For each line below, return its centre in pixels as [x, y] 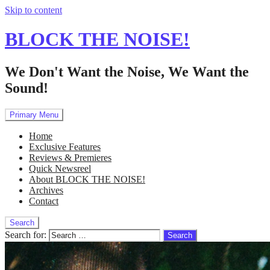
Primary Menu [34, 115]
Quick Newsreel [60, 168]
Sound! [27, 88]
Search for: [26, 234]
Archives [46, 190]
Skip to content [33, 10]
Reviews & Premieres [70, 157]
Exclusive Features [65, 146]
